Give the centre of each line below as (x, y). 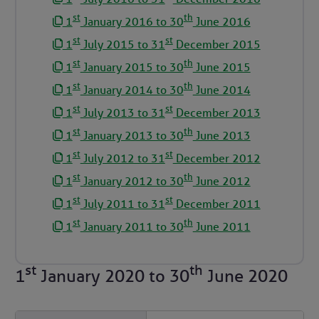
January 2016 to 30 (132, 21)
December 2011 (216, 204)
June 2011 (221, 226)
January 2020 (90, 276)
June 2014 (221, 90)
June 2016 (221, 21)
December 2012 (216, 158)
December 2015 (216, 44)
